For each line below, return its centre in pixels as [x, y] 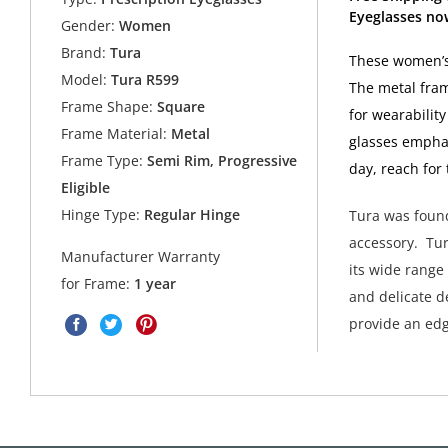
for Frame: [98, 284]
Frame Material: [114, 133]
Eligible [86, 187]
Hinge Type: [101, 214]
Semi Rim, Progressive [220, 160]
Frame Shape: [107, 106]
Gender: [88, 25]
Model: [84, 79]
